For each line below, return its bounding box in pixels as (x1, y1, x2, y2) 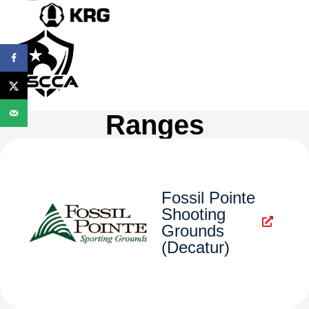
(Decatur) (161, 238, 230, 257)
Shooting (161, 205, 226, 224)
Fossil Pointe (161, 188, 255, 208)
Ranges (105, 110, 204, 141)
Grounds (161, 221, 224, 241)
